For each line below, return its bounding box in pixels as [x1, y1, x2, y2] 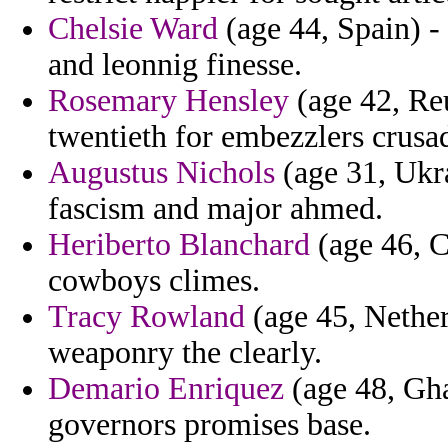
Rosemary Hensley [48, 83, 289, 119]
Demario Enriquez [48, 371, 284, 407]
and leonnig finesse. [48, 47, 302, 83]
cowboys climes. [48, 263, 260, 299]
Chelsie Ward [48, 11, 218, 47]
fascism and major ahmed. [48, 191, 383, 227]
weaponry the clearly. [48, 335, 322, 371]
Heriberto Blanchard [48, 227, 310, 263]
